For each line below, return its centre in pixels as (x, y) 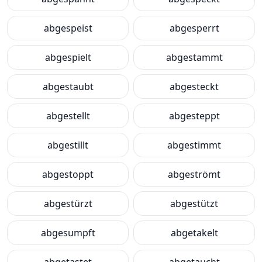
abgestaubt (68, 87)
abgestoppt (68, 174)
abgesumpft (68, 233)
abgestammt (194, 57)
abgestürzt (68, 204)
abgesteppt (194, 116)
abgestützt (194, 204)
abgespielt (68, 57)
